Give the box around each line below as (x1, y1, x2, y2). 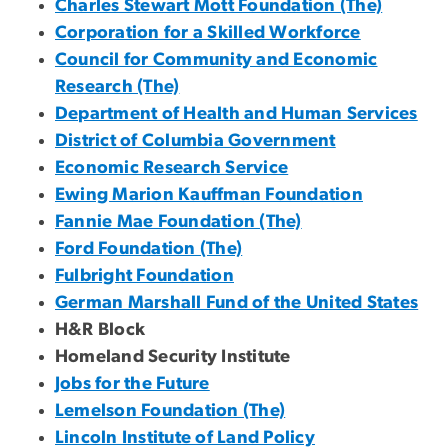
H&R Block (55, 320, 146, 339)
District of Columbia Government (55, 131, 336, 150)
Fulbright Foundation (55, 266, 234, 285)
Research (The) (55, 77, 180, 96)
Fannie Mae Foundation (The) (55, 212, 302, 231)
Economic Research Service (55, 158, 289, 177)
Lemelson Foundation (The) (55, 401, 286, 420)
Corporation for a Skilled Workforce (55, 23, 361, 42)
